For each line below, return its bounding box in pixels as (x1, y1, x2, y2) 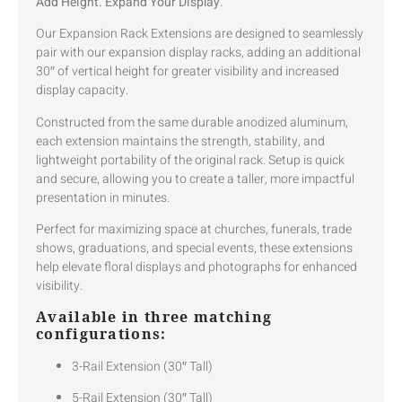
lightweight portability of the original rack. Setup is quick (36, 150, 345, 170)
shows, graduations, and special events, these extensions (36, 239, 353, 258)
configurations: (36, 324, 167, 343)
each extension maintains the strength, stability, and (36, 131, 325, 151)
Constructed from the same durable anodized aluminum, (36, 112, 348, 132)
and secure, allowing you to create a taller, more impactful (36, 169, 354, 188)
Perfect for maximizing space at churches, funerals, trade (36, 220, 352, 240)
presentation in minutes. (36, 188, 170, 207)
